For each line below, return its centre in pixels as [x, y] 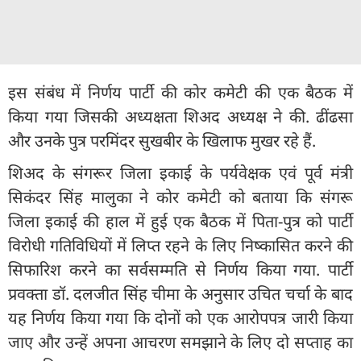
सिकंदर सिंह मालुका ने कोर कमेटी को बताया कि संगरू [180, 197]
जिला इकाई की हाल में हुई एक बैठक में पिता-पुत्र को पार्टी [180, 221]
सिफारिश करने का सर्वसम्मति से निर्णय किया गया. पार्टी [180, 269]
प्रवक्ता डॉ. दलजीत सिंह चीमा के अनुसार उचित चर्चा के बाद [180, 293]
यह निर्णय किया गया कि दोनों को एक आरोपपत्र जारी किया [180, 317]
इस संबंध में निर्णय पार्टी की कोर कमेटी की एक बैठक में [180, 92]
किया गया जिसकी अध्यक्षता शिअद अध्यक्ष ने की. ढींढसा [180, 116]
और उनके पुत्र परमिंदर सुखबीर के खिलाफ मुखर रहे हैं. [162, 140]
